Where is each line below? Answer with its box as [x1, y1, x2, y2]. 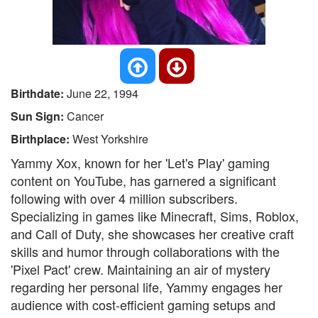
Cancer [67, 108, 104, 124]
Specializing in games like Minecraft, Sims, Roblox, [11, 207, 299, 225]
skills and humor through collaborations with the [11, 242, 280, 261]
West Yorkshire [72, 131, 148, 147]
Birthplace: [11, 131, 72, 147]
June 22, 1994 [67, 85, 138, 102]
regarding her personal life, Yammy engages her [11, 278, 283, 296]
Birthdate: [11, 85, 67, 102]
